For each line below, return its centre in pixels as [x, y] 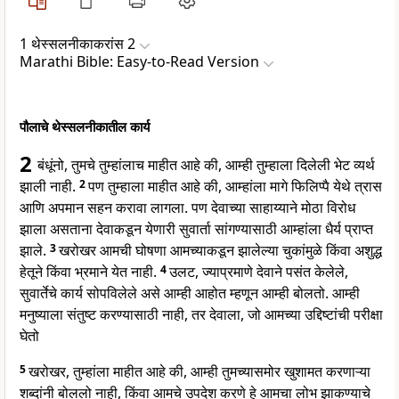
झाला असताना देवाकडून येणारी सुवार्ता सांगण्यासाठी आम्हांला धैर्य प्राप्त [196, 229]
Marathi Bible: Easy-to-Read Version [139, 62]
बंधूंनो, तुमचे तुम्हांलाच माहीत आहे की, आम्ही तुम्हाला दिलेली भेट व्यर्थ [206, 165]
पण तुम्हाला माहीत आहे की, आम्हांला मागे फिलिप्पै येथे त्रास [235, 187]
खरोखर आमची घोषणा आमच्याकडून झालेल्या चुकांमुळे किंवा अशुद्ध [220, 251]
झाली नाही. [48, 187]
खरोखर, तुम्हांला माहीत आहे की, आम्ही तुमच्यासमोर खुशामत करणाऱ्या [199, 372]
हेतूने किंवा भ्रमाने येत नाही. [88, 272]
